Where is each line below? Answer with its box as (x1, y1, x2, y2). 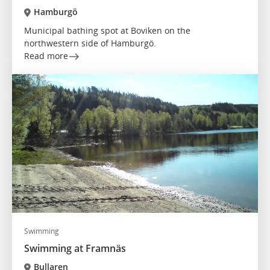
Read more (24, 50, 68, 62)
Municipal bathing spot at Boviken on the (24, 25, 190, 37)
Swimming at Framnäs (24, 242, 126, 256)
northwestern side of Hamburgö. (24, 37, 156, 49)
